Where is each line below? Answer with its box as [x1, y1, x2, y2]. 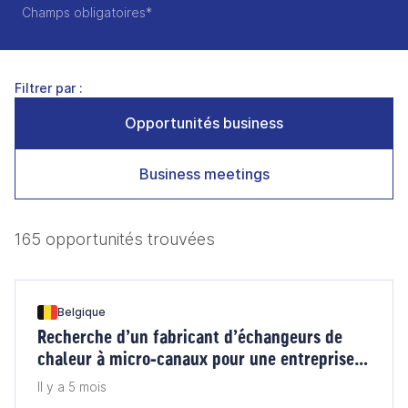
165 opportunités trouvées [15, 229, 215, 249]
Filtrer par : [15, 80, 83, 96]
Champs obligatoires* [22, 5, 152, 20]
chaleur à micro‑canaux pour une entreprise [37, 346, 354, 371]
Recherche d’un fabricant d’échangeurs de [37, 324, 342, 349]
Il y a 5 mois [37, 379, 107, 394]
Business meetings [138, 165, 270, 183]
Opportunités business [125, 114, 283, 132]
